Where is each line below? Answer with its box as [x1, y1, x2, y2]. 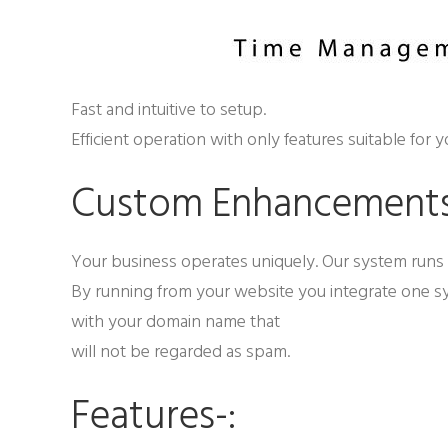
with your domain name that [71, 306, 281, 336]
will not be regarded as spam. [71, 336, 291, 366]
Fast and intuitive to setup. [71, 94, 267, 124]
